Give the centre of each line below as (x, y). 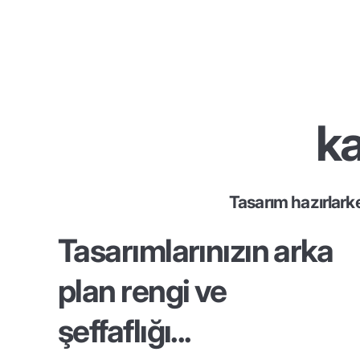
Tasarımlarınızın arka (196, 251)
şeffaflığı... (125, 331)
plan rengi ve (142, 291)
